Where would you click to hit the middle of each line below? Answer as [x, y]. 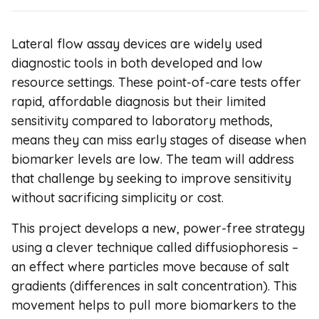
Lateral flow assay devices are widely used [137, 43]
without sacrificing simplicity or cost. [117, 197]
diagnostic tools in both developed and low [137, 63]
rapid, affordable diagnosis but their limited [138, 101]
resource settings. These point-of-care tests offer [156, 82]
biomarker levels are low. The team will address [153, 159]
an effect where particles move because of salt [150, 266]
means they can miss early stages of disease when [159, 140]
